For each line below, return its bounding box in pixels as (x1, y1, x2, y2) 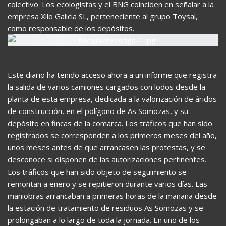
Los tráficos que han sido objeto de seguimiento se (8, 166, 187, 177)
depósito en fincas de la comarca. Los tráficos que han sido (8, 118, 212, 128)
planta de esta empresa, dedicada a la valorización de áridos (8, 93, 217, 104)
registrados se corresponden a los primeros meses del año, (8, 130, 217, 140)
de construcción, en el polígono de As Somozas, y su (8, 105, 188, 116)
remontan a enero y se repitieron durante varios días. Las (8, 178, 207, 189)
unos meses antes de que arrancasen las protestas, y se (8, 142, 205, 152)
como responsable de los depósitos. (8, 23, 134, 33)
